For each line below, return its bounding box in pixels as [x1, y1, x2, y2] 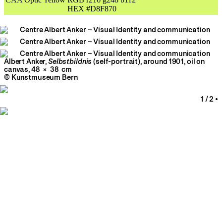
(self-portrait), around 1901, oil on [93, 57, 205, 66]
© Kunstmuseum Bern [4, 73, 78, 82]
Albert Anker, [4, 57, 49, 66]
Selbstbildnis [48, 57, 94, 66]
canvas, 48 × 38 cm [4, 65, 72, 74]
